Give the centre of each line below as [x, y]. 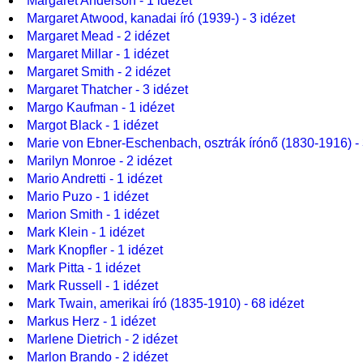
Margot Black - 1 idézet [92, 125]
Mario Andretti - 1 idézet [94, 179]
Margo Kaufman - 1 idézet [100, 107]
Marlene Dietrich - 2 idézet [102, 339]
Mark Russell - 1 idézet [92, 286]
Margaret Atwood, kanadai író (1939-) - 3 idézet [160, 18]
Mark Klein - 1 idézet [85, 232]
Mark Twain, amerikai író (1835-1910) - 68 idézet [165, 303]
